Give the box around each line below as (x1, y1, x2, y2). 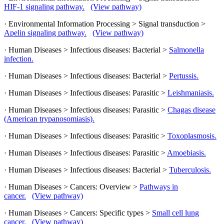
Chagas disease (167, 105, 215, 114)
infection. (4, 54, 33, 63)
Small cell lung (152, 208, 199, 217)
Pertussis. (169, 71, 198, 80)
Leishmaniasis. (167, 88, 214, 97)
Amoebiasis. (167, 148, 206, 157)
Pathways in (139, 182, 178, 191)
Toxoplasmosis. (167, 131, 216, 140)
